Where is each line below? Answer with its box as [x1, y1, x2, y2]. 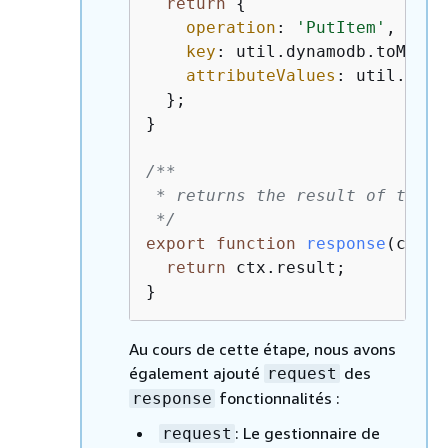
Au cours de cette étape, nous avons [129, 339, 396, 359]
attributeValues [186, 66, 336, 85]
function [216, 234, 296, 253]
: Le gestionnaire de [235, 423, 380, 443]
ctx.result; [226, 258, 346, 277]
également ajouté [129, 363, 264, 383]
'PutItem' [296, 18, 386, 37]
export [146, 234, 206, 253]
